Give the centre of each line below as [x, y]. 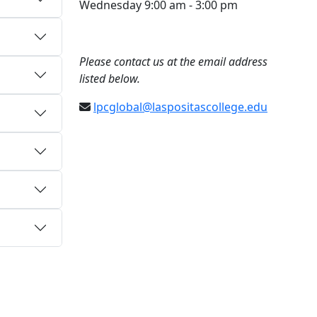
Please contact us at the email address [173, 62]
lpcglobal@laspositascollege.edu [180, 107]
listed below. [110, 79]
